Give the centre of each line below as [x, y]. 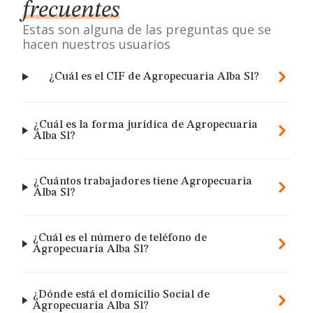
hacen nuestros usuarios [96, 44]
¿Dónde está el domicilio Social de [121, 295]
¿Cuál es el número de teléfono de [120, 238]
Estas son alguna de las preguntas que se [147, 29]
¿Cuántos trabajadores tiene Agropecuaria [143, 182]
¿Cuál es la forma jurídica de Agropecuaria [145, 125]
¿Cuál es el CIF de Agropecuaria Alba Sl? [154, 77]
